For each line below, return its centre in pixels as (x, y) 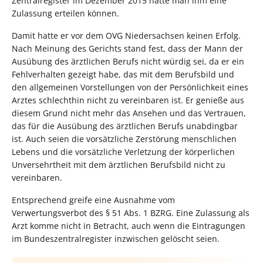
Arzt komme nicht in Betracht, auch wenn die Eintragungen (129, 225)
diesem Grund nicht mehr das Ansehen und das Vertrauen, (129, 113)
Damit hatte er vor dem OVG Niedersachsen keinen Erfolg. (126, 35)
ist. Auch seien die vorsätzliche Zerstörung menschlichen (124, 139)
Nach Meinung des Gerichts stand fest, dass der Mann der (127, 48)
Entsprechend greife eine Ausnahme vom (93, 200)
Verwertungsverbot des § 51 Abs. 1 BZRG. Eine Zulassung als (131, 213)
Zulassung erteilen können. (65, 13)
